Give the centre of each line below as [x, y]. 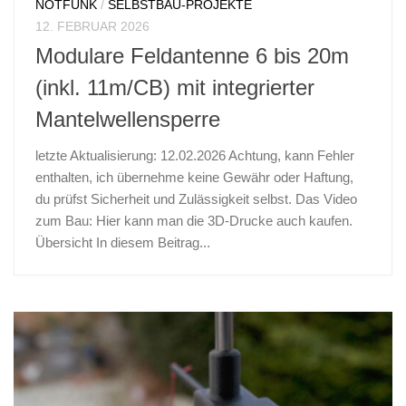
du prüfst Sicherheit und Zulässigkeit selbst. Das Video [196, 199]
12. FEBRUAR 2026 [92, 26]
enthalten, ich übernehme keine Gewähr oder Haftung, [194, 178]
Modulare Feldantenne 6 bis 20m [192, 57]
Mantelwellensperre [128, 120]
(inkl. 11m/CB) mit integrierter [175, 88]
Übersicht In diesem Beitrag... [123, 243]
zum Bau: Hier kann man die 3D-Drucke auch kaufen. [194, 221]
